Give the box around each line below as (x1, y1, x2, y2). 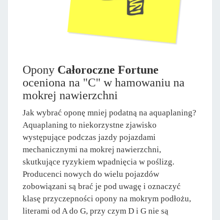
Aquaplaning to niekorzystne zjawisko (23, 120, 157, 130)
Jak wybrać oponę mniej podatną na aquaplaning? (23, 108, 196, 118)
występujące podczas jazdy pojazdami (23, 133, 156, 142)
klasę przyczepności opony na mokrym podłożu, (23, 194, 191, 204)
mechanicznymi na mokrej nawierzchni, (23, 145, 161, 155)
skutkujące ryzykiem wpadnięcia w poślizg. (23, 157, 174, 167)
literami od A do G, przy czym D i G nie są (23, 206, 168, 216)
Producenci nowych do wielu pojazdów (23, 169, 159, 179)
